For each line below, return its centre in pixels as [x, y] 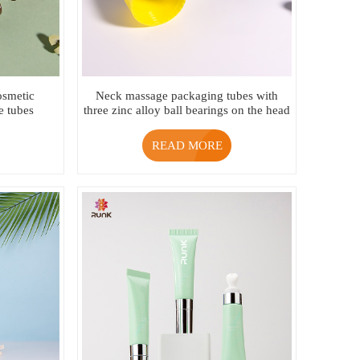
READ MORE [187, 145]
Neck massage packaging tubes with [187, 95]
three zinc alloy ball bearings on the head [187, 110]
